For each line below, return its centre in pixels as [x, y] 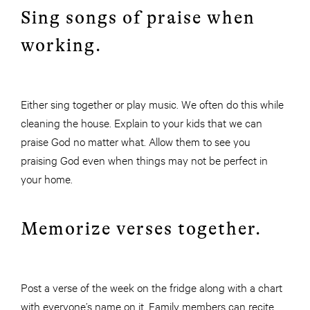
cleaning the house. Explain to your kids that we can [142, 122]
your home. [47, 179]
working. [61, 46]
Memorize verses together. [141, 229]
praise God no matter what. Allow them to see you [136, 141]
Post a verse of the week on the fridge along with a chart [152, 287]
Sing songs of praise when [138, 18]
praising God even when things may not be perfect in [144, 160]
